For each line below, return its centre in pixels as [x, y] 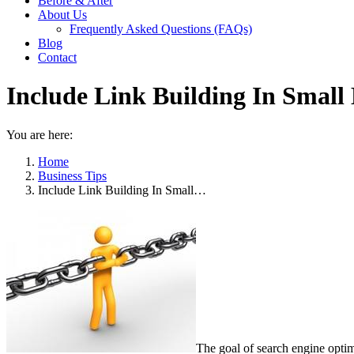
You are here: [40, 134]
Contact [57, 57]
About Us [62, 15]
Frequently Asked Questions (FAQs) [161, 29]
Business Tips [72, 175]
